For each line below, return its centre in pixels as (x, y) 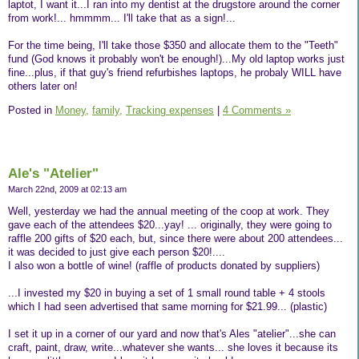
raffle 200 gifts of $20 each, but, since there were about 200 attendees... (175, 238)
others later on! (43, 87)
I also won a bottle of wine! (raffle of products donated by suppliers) (164, 265)
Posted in (32, 110)
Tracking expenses (170, 110)
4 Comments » (257, 110)
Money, (72, 110)
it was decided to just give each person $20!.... (117, 252)
